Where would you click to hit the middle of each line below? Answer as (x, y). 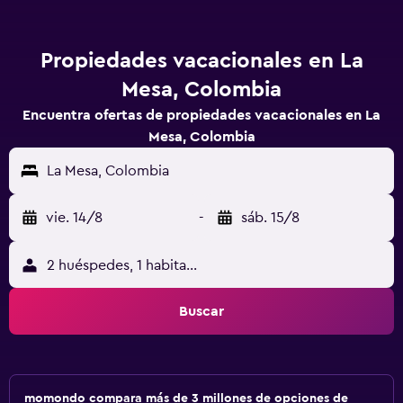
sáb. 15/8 (270, 218)
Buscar (201, 311)
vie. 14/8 (74, 218)
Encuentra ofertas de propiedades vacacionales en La (201, 115)
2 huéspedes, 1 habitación (130, 265)
